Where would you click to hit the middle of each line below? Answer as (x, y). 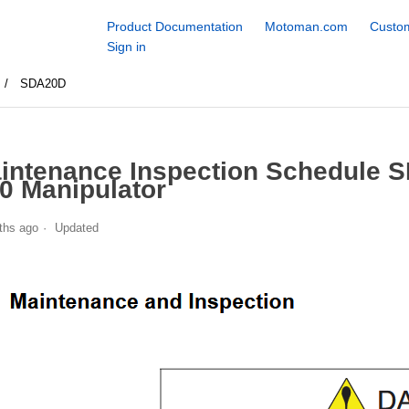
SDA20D (43, 84)
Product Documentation (174, 26)
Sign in (126, 47)
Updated (76, 227)
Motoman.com (306, 26)
